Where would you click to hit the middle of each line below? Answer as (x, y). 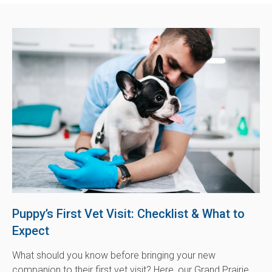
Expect (31, 231)
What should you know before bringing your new (114, 256)
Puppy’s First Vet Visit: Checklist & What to (128, 214)
